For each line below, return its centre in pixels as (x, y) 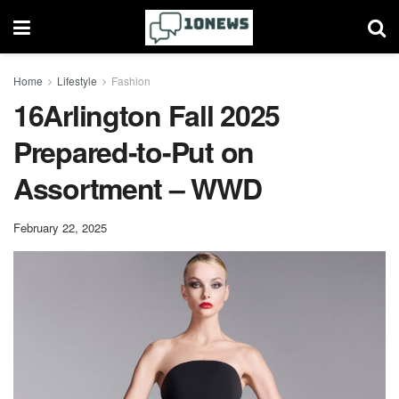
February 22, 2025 (60, 227)
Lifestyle (77, 81)
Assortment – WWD (138, 188)
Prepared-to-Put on (134, 151)
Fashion (131, 81)
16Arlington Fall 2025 (147, 115)
